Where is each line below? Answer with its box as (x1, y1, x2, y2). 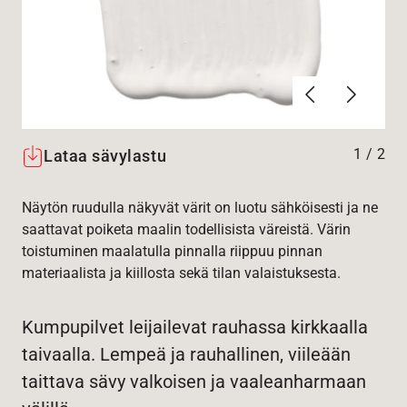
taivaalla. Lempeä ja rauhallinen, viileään (22, 343, 351, 366)
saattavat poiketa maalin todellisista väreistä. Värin (22, 221, 351, 239)
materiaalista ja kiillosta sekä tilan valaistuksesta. (22, 264, 341, 283)
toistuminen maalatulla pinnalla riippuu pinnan (22, 243, 323, 261)
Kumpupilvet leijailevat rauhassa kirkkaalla (22, 316, 368, 339)
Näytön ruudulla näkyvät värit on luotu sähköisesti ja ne (22, 199, 378, 217)
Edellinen (310, 77, 368, 95)
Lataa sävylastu (44, 146, 167, 166)
